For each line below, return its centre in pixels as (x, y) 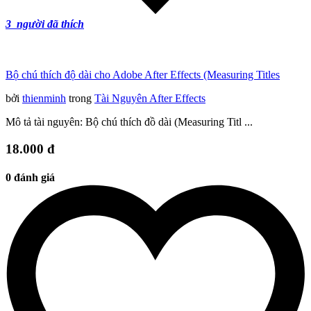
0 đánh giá (30, 178)
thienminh (44, 99)
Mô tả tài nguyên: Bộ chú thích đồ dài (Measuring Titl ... (129, 122)
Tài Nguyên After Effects (150, 99)
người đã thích (49, 24)
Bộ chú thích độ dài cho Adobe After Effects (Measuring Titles (143, 75)
